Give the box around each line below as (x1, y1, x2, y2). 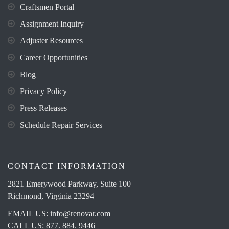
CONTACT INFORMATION (8, 162, 126, 171)
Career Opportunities (20, 53, 87, 62)
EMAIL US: (8, 209, 50, 218)
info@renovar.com (50, 209, 110, 218)
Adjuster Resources (20, 36, 83, 45)
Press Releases (20, 104, 67, 113)
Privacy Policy (20, 87, 67, 96)
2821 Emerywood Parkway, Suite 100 (8, 179, 131, 189)
